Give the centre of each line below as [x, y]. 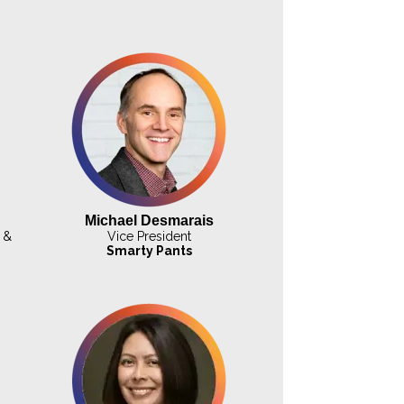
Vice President [149, 237]
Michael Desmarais [149, 221]
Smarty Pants [149, 251]
